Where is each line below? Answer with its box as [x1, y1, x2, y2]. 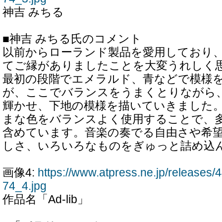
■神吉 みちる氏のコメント [2, 32, 142, 46]
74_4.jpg [2, 179, 47, 193]
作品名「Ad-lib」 [2, 193, 89, 206]
